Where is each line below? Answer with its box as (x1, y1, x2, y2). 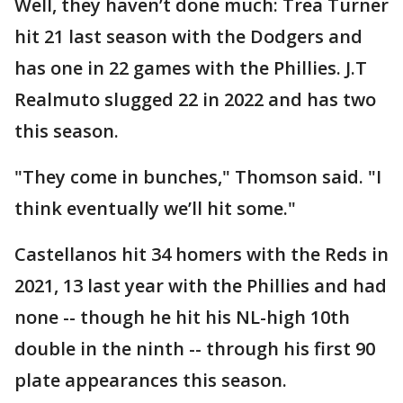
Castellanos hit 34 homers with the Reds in (14, 242, 389, 267)
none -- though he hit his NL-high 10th (14, 305, 350, 330)
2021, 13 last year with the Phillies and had (14, 273, 387, 299)
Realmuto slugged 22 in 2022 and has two (14, 87, 376, 112)
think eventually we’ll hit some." (14, 196, 296, 221)
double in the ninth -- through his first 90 (14, 336, 375, 362)
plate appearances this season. (14, 368, 287, 393)
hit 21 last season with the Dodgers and (14, 24, 363, 49)
